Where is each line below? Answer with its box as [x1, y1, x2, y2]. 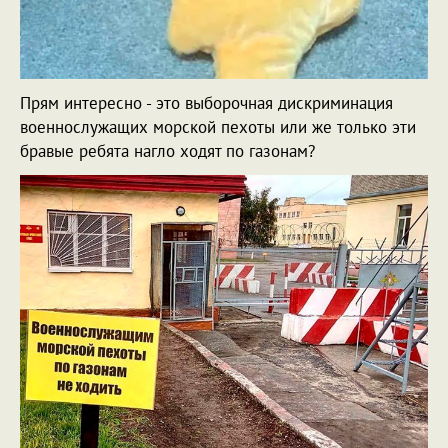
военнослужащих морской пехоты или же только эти [20, 115, 416, 138]
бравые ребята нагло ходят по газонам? [20, 139, 315, 162]
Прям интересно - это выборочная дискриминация [20, 91, 393, 114]
